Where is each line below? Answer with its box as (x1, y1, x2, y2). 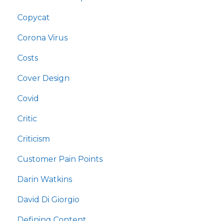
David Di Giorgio (17, 195, 79, 205)
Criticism (17, 134, 50, 144)
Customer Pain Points (17, 154, 103, 164)
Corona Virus (17, 33, 68, 43)
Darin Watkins (17, 175, 72, 184)
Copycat (17, 13, 50, 23)
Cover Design (17, 74, 70, 83)
